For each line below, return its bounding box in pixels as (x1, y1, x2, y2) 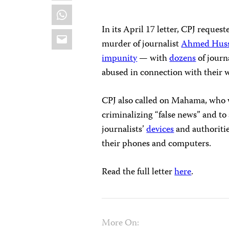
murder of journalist (102, 36, 181, 52)
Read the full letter (102, 164, 175, 180)
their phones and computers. (102, 136, 212, 152)
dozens (169, 51, 196, 66)
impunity (102, 51, 138, 66)
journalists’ (102, 122, 147, 138)
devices (146, 122, 174, 138)
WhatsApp (51, 1, 109, 18)
